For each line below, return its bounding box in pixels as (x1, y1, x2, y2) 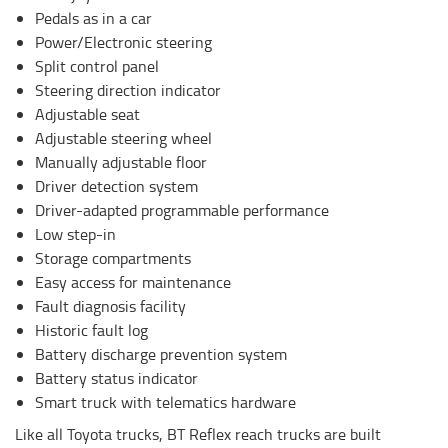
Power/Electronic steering (35, 31, 212, 54)
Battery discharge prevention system (35, 343, 287, 366)
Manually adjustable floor (35, 151, 207, 174)
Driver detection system (35, 175, 198, 198)
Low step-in (35, 223, 116, 246)
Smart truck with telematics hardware (35, 391, 296, 414)
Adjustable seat (35, 103, 140, 126)
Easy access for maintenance (35, 271, 231, 294)
